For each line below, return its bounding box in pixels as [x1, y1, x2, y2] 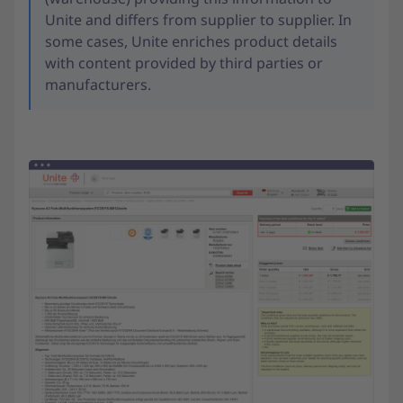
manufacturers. [45, 75, 151, 94]
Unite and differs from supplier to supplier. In [45, 10, 352, 30]
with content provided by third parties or [45, 53, 323, 73]
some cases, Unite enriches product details [45, 31, 337, 51]
